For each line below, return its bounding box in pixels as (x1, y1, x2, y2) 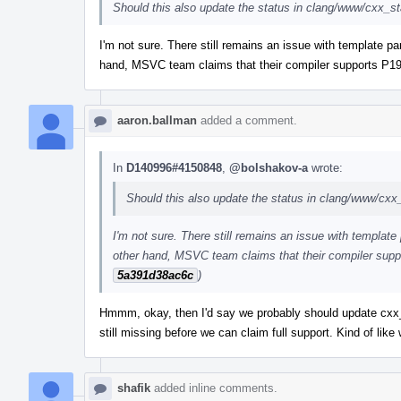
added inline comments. (150, 380, 277, 395)
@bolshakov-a (229, 160, 308, 175)
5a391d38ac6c (117, 268, 193, 282)
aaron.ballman (117, 113, 197, 127)
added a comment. (197, 113, 297, 127)
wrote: (308, 160, 343, 175)
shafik (117, 380, 150, 395)
